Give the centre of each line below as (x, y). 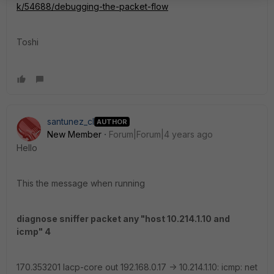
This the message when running (81, 183)
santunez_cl (71, 122)
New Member (74, 135)
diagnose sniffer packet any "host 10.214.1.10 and (123, 219)
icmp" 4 (34, 232)
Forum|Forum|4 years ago (161, 135)
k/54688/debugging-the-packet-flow (92, 7)
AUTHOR (112, 121)
